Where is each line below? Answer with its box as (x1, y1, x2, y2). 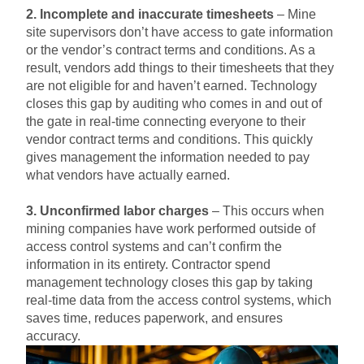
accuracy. (26, 329, 80, 344)
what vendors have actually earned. (26, 168, 230, 183)
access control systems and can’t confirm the (26, 240, 282, 254)
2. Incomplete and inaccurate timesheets (26, 7, 274, 22)
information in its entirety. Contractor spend (26, 258, 271, 272)
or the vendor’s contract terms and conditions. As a (26, 43, 315, 58)
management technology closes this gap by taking (26, 275, 313, 290)
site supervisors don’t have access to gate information (26, 25, 333, 40)
